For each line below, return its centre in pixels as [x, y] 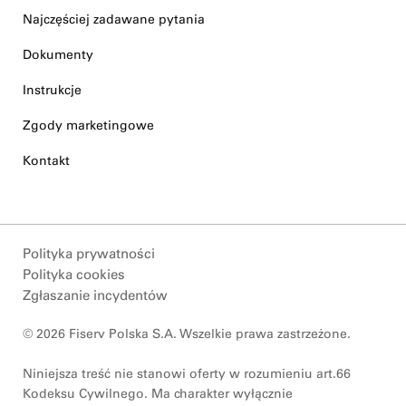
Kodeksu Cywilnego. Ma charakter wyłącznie [158, 394]
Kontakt [46, 161]
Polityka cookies [74, 275]
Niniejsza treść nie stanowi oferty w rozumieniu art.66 [187, 374]
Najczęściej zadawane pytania [114, 19]
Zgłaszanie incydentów [95, 295]
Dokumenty [58, 55]
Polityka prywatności [89, 254]
